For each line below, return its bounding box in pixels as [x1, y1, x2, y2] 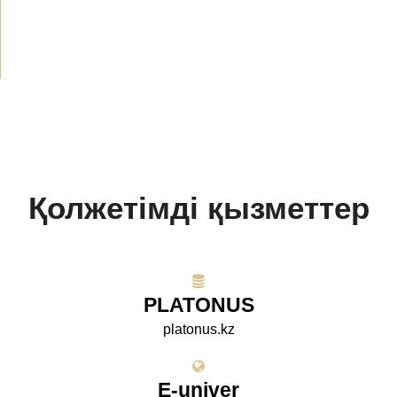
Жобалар [43, 13, 106, 31]
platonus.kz [162, 321, 235, 337]
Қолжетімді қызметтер [27, 190, 370, 225]
